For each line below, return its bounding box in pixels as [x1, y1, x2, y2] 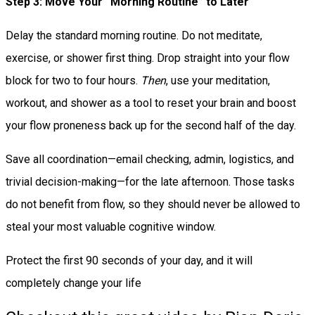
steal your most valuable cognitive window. [6, 219, 216, 233]
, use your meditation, [166, 73, 270, 87]
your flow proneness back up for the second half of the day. [6, 118, 296, 132]
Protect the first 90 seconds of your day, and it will [6, 253, 252, 267]
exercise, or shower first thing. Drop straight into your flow [6, 51, 290, 65]
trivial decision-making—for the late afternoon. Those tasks [6, 174, 295, 188]
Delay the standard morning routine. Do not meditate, [6, 28, 262, 42]
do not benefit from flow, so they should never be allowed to [6, 197, 300, 211]
